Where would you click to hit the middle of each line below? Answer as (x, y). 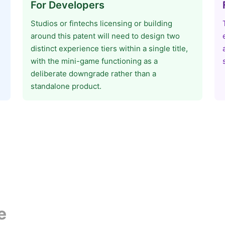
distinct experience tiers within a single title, (109, 48)
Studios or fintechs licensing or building (102, 23)
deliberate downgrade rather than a (94, 74)
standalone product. (66, 86)
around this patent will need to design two (105, 36)
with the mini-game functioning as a (94, 61)
